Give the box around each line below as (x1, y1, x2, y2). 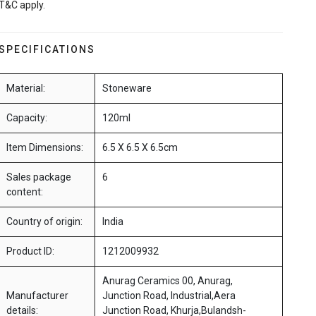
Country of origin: (6, 216, 83, 228)
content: (6, 186, 43, 198)
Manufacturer (6, 290, 68, 302)
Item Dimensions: (6, 142, 83, 154)
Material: (6, 83, 45, 95)
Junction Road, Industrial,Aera (102, 290, 236, 302)
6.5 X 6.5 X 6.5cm (102, 142, 178, 154)
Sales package (6, 171, 71, 183)
